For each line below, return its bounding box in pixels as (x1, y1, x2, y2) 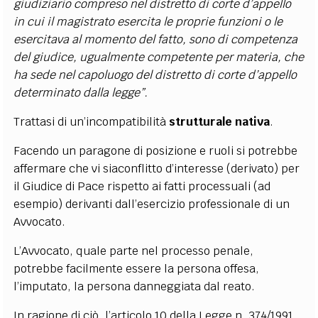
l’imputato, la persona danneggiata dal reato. (13, 278, 256, 294)
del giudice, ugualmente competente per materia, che (13, 49, 305, 65)
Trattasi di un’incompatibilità (13, 114, 170, 129)
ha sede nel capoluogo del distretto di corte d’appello (13, 67, 297, 82)
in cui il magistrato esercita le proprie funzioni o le (13, 13, 283, 29)
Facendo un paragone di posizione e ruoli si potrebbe (13, 143, 298, 158)
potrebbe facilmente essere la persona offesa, (13, 261, 260, 276)
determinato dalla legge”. (13, 84, 148, 100)
